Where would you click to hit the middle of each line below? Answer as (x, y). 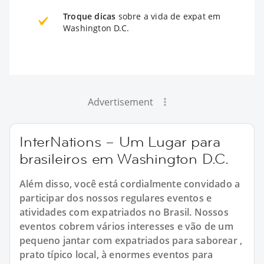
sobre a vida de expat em (168, 16)
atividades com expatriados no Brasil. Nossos (124, 212)
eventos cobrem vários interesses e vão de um (126, 226)
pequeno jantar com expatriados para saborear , (131, 240)
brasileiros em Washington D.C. (124, 159)
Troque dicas (90, 16)
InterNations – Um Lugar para (120, 141)
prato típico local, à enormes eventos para (116, 254)
